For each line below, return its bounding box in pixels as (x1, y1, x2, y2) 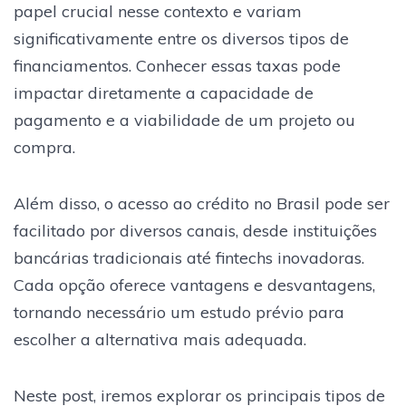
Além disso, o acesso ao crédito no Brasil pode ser (14, 192, 390, 214)
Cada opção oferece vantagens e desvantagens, (14, 274, 375, 295)
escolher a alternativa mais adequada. (14, 328, 306, 350)
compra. (14, 136, 75, 158)
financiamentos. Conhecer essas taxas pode (14, 54, 341, 76)
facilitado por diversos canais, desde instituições (14, 219, 377, 241)
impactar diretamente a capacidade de (14, 82, 314, 103)
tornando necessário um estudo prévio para (14, 301, 344, 323)
